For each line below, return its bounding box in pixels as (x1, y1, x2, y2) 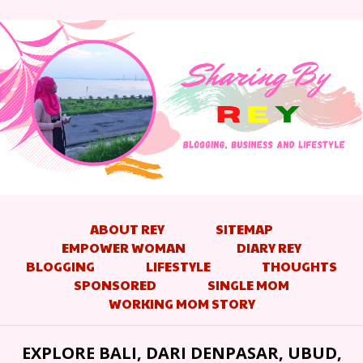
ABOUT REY (90, 219, 164, 238)
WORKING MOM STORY (108, 293, 255, 313)
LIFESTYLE (146, 256, 211, 275)
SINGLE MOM (207, 275, 289, 294)
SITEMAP (216, 219, 273, 238)
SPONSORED (74, 275, 156, 294)
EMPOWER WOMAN (62, 237, 186, 257)
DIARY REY (237, 237, 301, 257)
